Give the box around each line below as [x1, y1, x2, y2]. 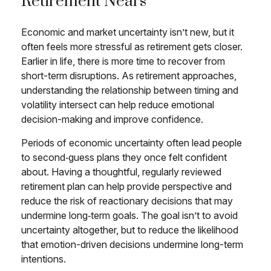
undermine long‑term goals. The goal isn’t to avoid [21, 209, 238, 221]
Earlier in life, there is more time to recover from [21, 55, 225, 67]
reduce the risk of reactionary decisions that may [21, 195, 233, 207]
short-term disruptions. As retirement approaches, [21, 70, 237, 82]
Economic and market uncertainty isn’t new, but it [21, 26, 234, 38]
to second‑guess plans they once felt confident [21, 151, 227, 163]
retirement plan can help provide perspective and [21, 180, 232, 192]
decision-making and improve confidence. [21, 113, 203, 125]
